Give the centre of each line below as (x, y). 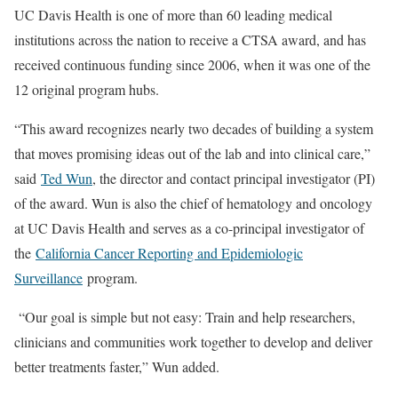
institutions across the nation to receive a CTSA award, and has (190, 40)
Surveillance (48, 278)
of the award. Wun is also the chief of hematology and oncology (193, 203)
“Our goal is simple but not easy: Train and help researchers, (185, 317)
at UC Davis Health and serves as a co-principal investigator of (189, 228)
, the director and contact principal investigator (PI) (234, 179)
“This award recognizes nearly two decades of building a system (194, 129)
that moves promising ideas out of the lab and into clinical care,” (192, 154)
